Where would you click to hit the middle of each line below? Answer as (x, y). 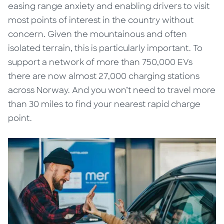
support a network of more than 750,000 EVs (100, 62)
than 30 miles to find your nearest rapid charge (104, 104)
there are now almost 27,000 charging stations (104, 76)
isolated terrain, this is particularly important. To (105, 48)
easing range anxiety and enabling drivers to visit (109, 6)
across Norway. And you (58, 90)
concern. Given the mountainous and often (98, 34)
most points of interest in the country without (101, 20)
